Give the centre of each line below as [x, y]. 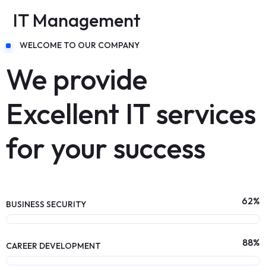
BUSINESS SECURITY [46, 205]
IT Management [77, 20]
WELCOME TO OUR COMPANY [80, 45]
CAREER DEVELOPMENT [53, 246]
